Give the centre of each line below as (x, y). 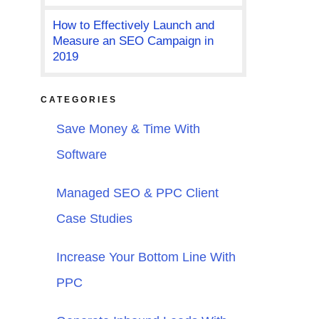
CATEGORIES (79, 100)
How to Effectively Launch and (133, 26)
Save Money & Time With (128, 129)
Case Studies (94, 219)
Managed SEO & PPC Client (137, 193)
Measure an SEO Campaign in (133, 41)
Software (81, 155)
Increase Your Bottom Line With (146, 257)
